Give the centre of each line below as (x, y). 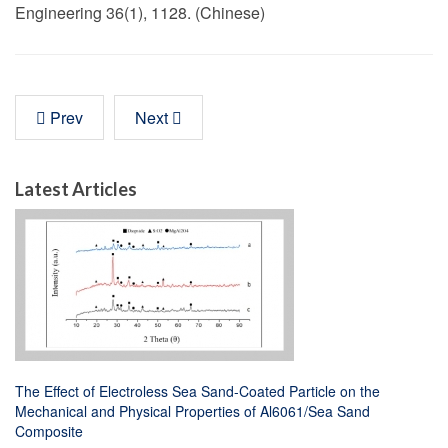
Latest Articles (76, 189)
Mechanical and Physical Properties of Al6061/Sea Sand (192, 411)
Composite (49, 431)
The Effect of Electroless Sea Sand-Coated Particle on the (197, 391)
